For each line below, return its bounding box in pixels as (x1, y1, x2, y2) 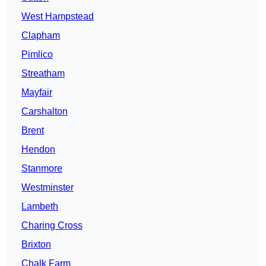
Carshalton (21, 106, 68, 117)
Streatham (21, 68, 65, 79)
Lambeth (21, 201, 58, 212)
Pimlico (21, 49, 53, 60)
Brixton (21, 239, 51, 250)
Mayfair (21, 87, 52, 98)
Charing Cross (21, 220, 83, 231)
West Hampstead (21, 11, 94, 22)
